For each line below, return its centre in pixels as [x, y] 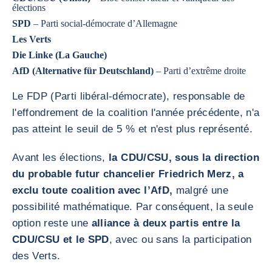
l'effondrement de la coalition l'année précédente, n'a [136, 113]
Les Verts [32, 39]
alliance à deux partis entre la [166, 223]
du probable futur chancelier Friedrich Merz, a [128, 174]
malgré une [202, 190]
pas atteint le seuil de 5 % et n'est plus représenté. [133, 129]
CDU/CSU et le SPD [61, 240]
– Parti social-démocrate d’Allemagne [104, 23]
